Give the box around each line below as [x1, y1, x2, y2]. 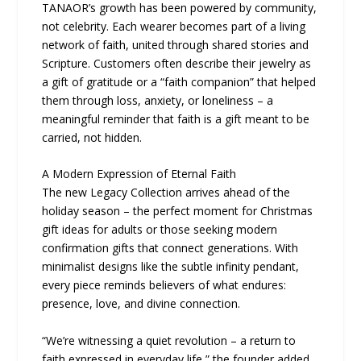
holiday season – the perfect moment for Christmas [42, 203, 313, 219]
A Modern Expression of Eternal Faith [42, 166, 237, 182]
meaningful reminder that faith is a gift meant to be [42, 110, 310, 127]
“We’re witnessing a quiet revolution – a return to [42, 332, 297, 348]
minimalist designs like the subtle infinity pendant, [42, 259, 300, 275]
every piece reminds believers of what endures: [42, 277, 287, 293]
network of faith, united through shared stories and [42, 36, 309, 52]
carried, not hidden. [42, 129, 143, 145]
